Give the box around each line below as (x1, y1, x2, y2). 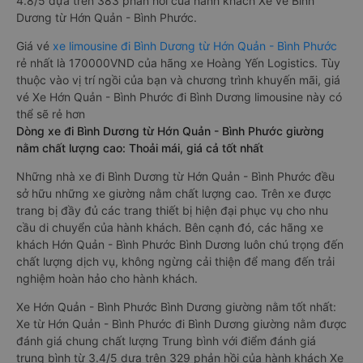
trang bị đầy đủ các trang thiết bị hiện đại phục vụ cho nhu (16, 203, 328, 217)
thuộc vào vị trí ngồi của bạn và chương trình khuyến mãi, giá (16, 73, 340, 87)
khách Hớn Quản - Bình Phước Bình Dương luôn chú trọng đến (16, 237, 344, 251)
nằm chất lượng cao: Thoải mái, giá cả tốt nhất (16, 141, 263, 155)
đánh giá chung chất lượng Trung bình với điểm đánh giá (16, 334, 316, 348)
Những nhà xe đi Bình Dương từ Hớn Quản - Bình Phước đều (16, 169, 335, 183)
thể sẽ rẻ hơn (16, 107, 85, 121)
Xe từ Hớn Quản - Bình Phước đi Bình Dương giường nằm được (16, 317, 347, 331)
